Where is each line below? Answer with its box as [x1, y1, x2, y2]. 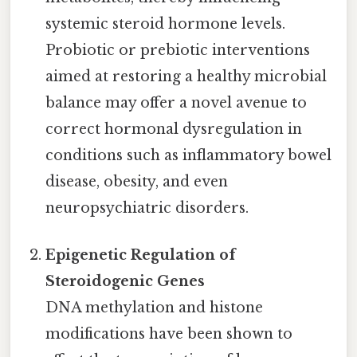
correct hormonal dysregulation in [45, 120, 303, 138]
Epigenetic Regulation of [45, 245, 237, 264]
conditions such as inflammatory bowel [45, 146, 332, 164]
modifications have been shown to [45, 324, 293, 343]
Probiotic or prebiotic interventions [45, 41, 311, 59]
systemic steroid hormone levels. [45, 14, 286, 33]
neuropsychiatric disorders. [45, 198, 249, 217]
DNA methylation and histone [45, 298, 264, 316]
